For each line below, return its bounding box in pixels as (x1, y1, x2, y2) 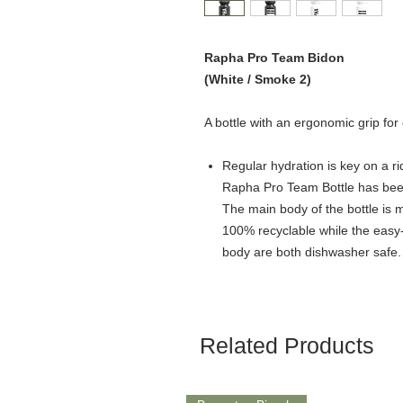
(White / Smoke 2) (204, 71, 311, 86)
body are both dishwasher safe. (222, 244, 401, 259)
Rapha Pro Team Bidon (204, 49, 348, 65)
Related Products (200, 332, 374, 358)
